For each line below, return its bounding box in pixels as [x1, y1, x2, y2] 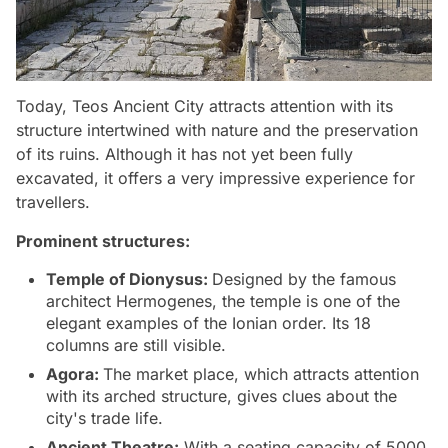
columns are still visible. [46, 335, 226, 355]
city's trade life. [46, 408, 163, 428]
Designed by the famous [212, 269, 396, 289]
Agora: [46, 364, 103, 384]
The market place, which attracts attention [103, 364, 419, 384]
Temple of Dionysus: [46, 269, 212, 289]
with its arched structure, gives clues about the [46, 386, 397, 406]
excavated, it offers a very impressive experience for [16, 168, 415, 188]
